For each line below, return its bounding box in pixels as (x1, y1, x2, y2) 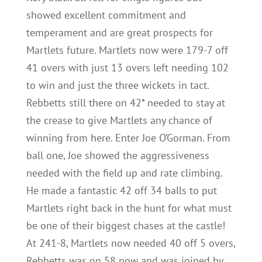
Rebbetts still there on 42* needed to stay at (26, 96, 225, 109)
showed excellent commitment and (26, 8, 186, 22)
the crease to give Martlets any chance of (26, 113, 212, 127)
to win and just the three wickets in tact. (26, 78, 209, 92)
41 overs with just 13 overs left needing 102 (26, 61, 229, 74)
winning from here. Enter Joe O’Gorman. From (26, 131, 230, 144)
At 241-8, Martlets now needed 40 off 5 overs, (26, 236, 235, 250)
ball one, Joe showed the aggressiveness (26, 149, 209, 162)
